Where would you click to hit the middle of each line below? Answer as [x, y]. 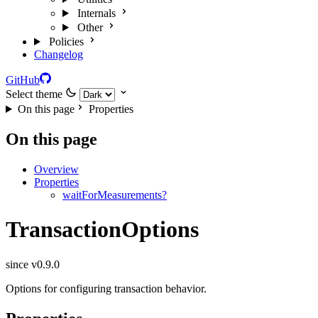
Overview [56, 169]
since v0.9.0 [33, 264]
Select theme [34, 94]
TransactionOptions [102, 230]
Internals [96, 13]
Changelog [59, 54]
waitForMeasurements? [115, 194]
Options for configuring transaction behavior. [106, 288]
